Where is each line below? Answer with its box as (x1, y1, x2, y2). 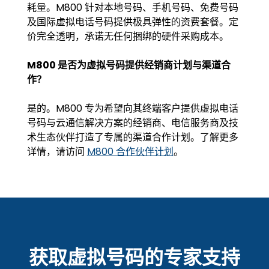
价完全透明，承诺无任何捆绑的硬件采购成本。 (26, 29, 229, 43)
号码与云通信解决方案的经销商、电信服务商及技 (26, 115, 238, 130)
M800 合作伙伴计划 (86, 144, 174, 159)
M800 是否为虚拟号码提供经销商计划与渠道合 (26, 58, 231, 72)
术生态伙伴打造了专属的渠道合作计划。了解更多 (26, 130, 238, 144)
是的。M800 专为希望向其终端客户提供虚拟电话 (26, 101, 238, 115)
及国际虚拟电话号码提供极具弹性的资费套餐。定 (26, 14, 238, 29)
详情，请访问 (26, 144, 87, 159)
